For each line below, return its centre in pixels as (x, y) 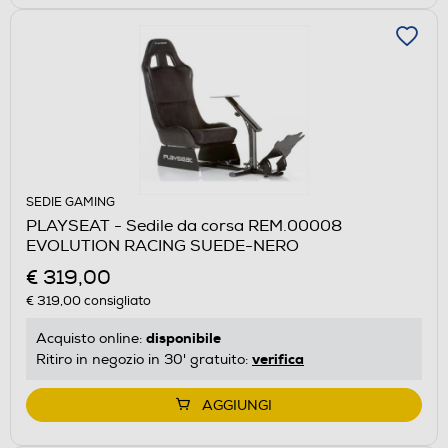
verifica (278, 358)
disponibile (183, 337)
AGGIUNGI (237, 405)
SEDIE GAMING (70, 202)
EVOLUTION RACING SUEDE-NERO (162, 245)
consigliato (116, 300)
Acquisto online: (91, 338)
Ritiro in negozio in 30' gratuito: (144, 359)
